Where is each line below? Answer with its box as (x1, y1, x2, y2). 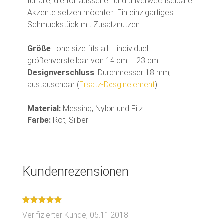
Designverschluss (27, 67, 94, 77)
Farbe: (27, 115, 53, 125)
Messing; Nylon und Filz (61, 103, 143, 113)
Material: (27, 103, 61, 113)
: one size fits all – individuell (51, 43, 150, 53)
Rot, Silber (53, 115, 88, 125)
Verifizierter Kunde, (22, 210, 90, 220)
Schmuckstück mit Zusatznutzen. (27, 19, 145, 29)
